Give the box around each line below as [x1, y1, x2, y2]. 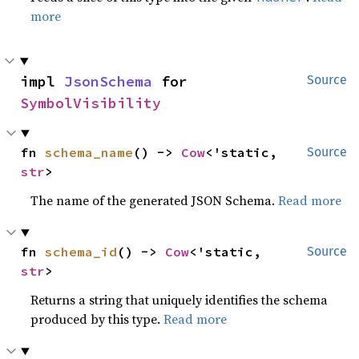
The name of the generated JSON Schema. [30, 192, 279, 209]
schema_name [45, 144, 134, 160]
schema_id [45, 244, 118, 260]
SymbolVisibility [20, 94, 161, 112]
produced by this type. [30, 310, 164, 328]
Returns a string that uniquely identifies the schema [30, 291, 329, 309]
